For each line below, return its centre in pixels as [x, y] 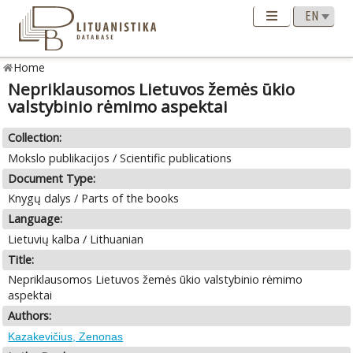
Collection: [35, 138]
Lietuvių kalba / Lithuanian [76, 239]
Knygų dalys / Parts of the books [94, 199]
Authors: [30, 316]
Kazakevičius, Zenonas [66, 336]
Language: [35, 219]
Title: [21, 259]
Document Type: [52, 178]
